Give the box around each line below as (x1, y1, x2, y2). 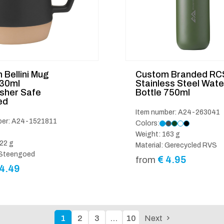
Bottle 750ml (135, 87, 190, 97)
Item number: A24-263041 (135, 108, 220, 116)
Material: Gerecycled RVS (135, 141, 217, 149)
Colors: (135, 119, 159, 127)
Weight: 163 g (135, 130, 180, 138)
